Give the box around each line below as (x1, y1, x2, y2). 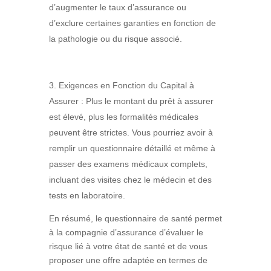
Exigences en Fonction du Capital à (58, 80, 194, 90)
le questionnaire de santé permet (93, 213, 222, 223)
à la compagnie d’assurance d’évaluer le (48, 227, 203, 237)
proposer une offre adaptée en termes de (48, 255, 207, 265)
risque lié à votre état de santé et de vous (48, 241, 207, 251)
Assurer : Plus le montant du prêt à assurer (48, 96, 214, 106)
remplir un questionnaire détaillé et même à (48, 143, 215, 153)
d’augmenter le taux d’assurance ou (48, 2, 186, 12)
